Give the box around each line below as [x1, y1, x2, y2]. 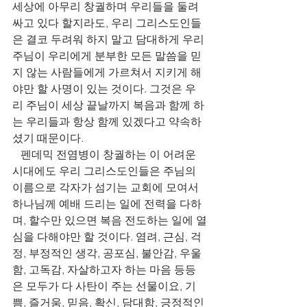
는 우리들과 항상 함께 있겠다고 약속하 [12, 114, 201, 128]
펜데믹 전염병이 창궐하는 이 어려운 [12, 147, 199, 161]
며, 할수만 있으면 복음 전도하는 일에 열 [12, 213, 207, 227]
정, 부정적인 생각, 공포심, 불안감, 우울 [12, 246, 201, 260]
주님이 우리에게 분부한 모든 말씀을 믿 [12, 49, 201, 62]
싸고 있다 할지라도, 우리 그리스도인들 [12, 16, 201, 29]
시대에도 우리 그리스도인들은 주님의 [12, 164, 199, 177]
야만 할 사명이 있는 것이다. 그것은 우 [12, 82, 196, 95]
